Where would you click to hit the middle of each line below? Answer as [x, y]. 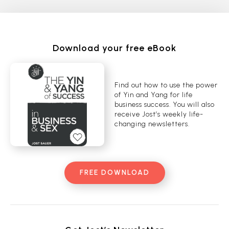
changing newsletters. [152, 124]
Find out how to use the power [166, 85]
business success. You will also [165, 104]
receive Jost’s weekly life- [159, 114]
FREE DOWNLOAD [114, 173]
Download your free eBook [114, 48]
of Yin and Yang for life [154, 95]
